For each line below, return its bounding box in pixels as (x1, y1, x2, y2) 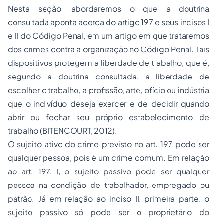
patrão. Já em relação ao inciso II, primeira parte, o (8, 193, 209, 204)
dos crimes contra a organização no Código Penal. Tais (8, 44, 209, 55)
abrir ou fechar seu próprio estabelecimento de (8, 112, 209, 123)
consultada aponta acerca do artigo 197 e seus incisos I (8, 17, 209, 28)
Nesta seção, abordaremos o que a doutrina (8, 3, 209, 14)
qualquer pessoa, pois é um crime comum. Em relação (8, 153, 209, 163)
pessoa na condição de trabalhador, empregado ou (8, 180, 209, 190)
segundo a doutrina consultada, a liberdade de (8, 71, 209, 82)
